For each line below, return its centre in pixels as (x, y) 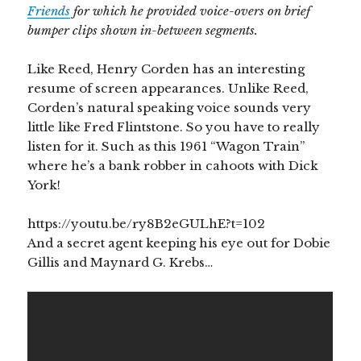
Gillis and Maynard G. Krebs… (120, 262)
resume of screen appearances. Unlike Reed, (168, 88)
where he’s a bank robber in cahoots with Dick (173, 165)
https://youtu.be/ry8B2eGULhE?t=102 (147, 223)
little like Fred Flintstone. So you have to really (174, 127)
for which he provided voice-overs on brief (191, 10)
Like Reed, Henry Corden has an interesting (166, 68)
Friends (49, 10)
